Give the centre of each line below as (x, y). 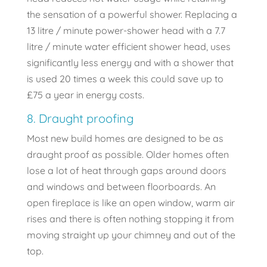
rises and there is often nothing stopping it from (130, 219)
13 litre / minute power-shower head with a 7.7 (126, 31)
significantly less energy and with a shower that (130, 63)
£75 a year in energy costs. (85, 95)
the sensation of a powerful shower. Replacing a (132, 15)
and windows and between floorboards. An (121, 187)
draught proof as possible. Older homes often (128, 155)
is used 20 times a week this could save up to (125, 79)
